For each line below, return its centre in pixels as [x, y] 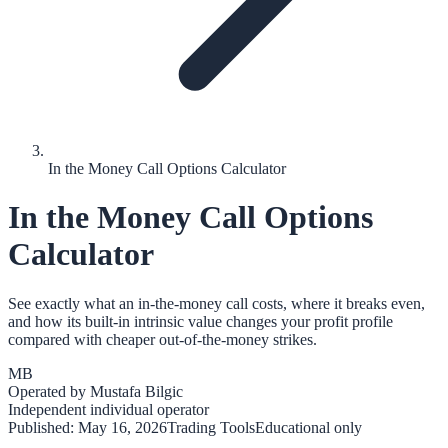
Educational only [308, 427]
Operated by [49, 391]
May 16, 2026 [122, 427]
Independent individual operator [108, 409]
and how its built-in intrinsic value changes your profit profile [200, 321]
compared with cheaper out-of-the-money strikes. [162, 339]
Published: [43, 427]
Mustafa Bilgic [136, 391]
